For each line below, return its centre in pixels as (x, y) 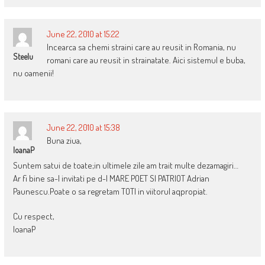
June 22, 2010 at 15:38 (83, 127)
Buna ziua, (64, 140)
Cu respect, (33, 216)
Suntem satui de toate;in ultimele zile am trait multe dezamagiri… (125, 165)
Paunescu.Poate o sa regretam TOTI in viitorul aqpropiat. (110, 191)
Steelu (23, 56)
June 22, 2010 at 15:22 (83, 34)
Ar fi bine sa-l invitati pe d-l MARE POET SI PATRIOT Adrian (111, 178)
